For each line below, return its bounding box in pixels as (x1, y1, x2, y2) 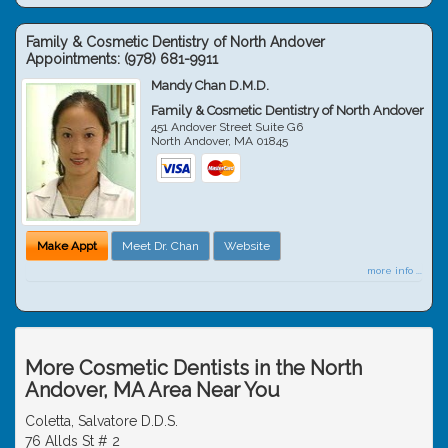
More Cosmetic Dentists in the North (25, 355, 362, 380)
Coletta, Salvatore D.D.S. (25, 412, 178, 429)
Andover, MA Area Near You (25, 377, 280, 402)
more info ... (367, 264, 422, 276)
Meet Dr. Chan (122, 238, 199, 253)
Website (224, 238, 270, 253)
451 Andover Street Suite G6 (151, 119, 304, 134)
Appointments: (26, 50, 124, 67)
